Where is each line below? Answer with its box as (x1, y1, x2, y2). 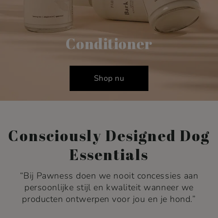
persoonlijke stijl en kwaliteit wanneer (24, 182, 179, 193)
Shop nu (93, 73, 125, 84)
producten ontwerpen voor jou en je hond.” (22, 193, 196, 205)
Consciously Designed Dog (8, 126, 210, 145)
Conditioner (65, 34, 153, 54)
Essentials (70, 145, 148, 164)
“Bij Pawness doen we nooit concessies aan (19, 170, 199, 182)
